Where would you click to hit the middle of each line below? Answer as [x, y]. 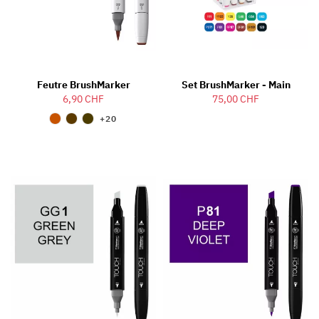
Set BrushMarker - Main [236, 84]
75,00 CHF [236, 99]
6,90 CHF [83, 99]
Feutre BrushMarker [83, 84]
